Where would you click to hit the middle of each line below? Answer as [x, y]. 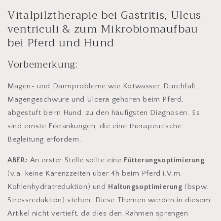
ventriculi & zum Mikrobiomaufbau [103, 29]
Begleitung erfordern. [45, 140]
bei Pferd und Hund [61, 43]
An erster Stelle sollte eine [76, 160]
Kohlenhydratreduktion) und [58, 187]
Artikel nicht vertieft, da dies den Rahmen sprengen [98, 214]
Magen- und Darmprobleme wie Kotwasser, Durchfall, [102, 86]
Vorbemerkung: [44, 64]
